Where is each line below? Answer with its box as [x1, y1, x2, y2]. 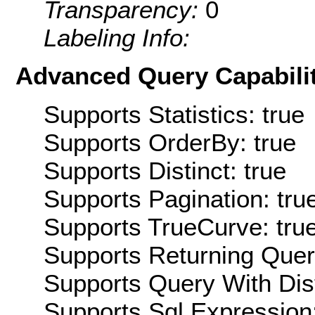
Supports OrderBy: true [44, 128, 296, 156]
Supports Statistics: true [44, 100, 304, 128]
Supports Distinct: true [44, 156, 286, 184]
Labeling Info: [44, 24, 190, 52]
